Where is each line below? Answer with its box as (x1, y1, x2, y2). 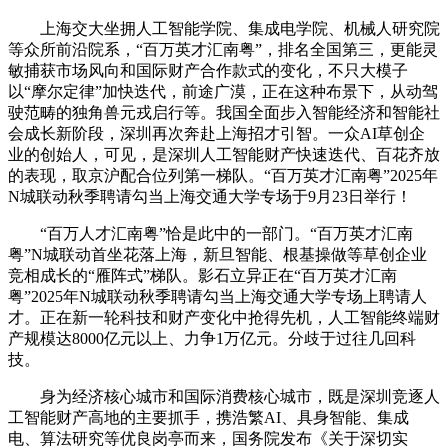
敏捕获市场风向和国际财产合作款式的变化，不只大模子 (8, 61, 408, 79)
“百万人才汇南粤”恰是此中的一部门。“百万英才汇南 (8, 224, 413, 242)
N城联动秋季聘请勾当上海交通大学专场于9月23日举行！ (8, 187, 412, 205)
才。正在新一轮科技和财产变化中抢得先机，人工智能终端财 (8, 308, 440, 326)
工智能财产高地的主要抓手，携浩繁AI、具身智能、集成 (8, 408, 409, 426)
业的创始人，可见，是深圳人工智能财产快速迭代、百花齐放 (8, 145, 440, 163)
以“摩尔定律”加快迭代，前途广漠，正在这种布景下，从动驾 (8, 82, 438, 100)
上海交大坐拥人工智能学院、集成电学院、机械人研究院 (8, 19, 440, 37)
